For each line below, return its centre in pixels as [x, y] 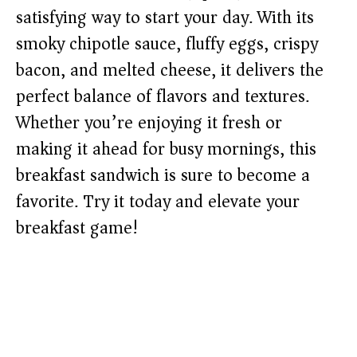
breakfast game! [77, 228]
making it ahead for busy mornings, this [166, 149]
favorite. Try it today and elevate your [158, 202]
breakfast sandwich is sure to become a [163, 176]
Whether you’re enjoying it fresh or [149, 123]
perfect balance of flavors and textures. [163, 97]
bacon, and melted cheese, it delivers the [170, 71]
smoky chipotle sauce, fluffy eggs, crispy [167, 44]
